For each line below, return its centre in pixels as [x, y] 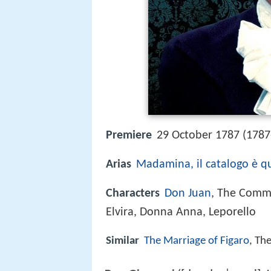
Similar [122, 241]
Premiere [129, 135]
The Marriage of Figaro [197, 241]
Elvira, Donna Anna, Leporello [181, 213]
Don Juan [188, 194]
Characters [133, 194]
